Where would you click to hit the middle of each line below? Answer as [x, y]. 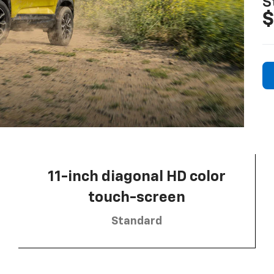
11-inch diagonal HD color [137, 176]
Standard [137, 221]
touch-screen [137, 197]
